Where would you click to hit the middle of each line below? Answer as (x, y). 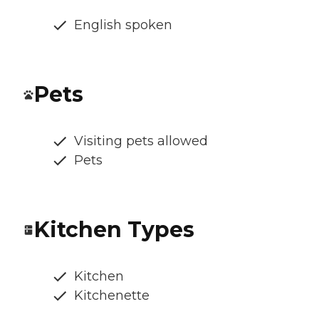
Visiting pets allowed (141, 141)
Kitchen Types (114, 230)
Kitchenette (112, 296)
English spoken (123, 25)
